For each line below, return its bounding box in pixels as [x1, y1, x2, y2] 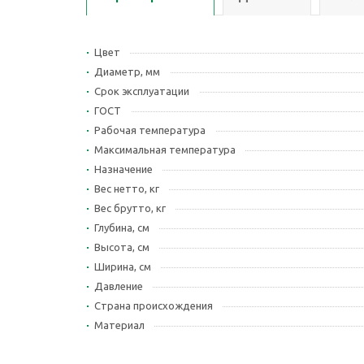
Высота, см [94, 241, 149, 253]
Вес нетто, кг [94, 183, 159, 194]
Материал [94, 319, 145, 331]
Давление [94, 280, 143, 292]
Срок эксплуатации [94, 85, 189, 97]
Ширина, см [94, 261, 151, 272]
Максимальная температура [94, 144, 236, 155]
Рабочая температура [94, 124, 206, 136]
